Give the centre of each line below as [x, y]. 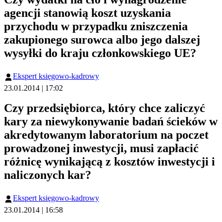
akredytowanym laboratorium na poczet [106, 135]
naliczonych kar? [48, 175]
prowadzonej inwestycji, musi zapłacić [101, 148]
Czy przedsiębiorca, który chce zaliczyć [105, 108]
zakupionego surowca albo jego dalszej [102, 40]
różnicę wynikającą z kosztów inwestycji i [110, 162]
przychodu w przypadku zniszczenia [96, 27]
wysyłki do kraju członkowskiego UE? [100, 53]
